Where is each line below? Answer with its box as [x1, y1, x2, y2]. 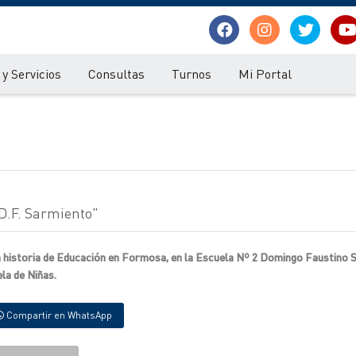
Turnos [172, 65, 211, 82]
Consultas [88, 65, 145, 82]
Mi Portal [238, 65, 292, 82]
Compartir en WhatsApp [4, 309, 112, 321]
